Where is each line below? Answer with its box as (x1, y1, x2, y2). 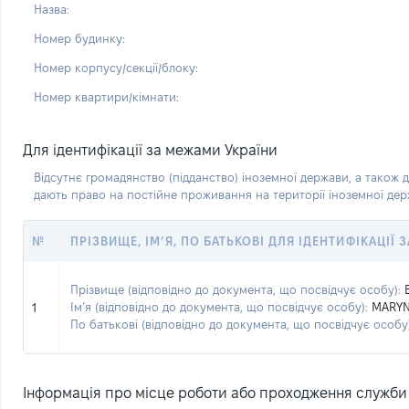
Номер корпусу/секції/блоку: (34, 60, 198, 74)
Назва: (34, 2, 69, 16)
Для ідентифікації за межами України (23, 142, 278, 158)
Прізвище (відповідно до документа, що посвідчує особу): (70, 283, 401, 296)
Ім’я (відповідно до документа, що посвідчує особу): (70, 300, 368, 313)
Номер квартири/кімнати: (34, 89, 179, 103)
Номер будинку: (34, 31, 125, 45)
